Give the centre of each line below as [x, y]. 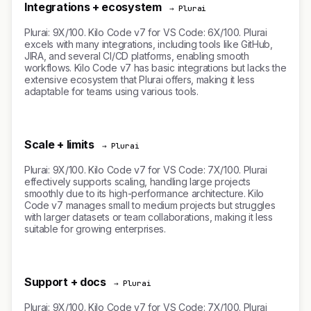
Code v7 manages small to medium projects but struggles [150, 205]
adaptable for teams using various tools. [111, 91]
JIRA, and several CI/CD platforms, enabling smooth [137, 56]
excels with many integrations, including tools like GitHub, [149, 44]
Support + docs [65, 282]
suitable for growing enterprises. [95, 229]
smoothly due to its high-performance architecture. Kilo [144, 193]
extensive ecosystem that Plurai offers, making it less [140, 79]
